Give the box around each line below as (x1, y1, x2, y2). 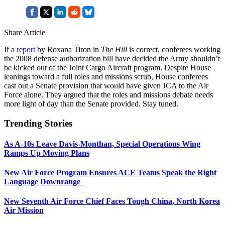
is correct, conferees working (127, 45, 220, 54)
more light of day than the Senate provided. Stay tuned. (4, 99, 178, 108)
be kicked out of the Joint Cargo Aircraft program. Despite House (4, 63, 211, 72)
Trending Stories (4, 118, 72, 129)
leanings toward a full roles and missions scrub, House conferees (4, 72, 208, 81)
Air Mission (4, 206, 44, 215)
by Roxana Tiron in (37, 45, 101, 54)
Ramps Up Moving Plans (4, 148, 89, 157)
